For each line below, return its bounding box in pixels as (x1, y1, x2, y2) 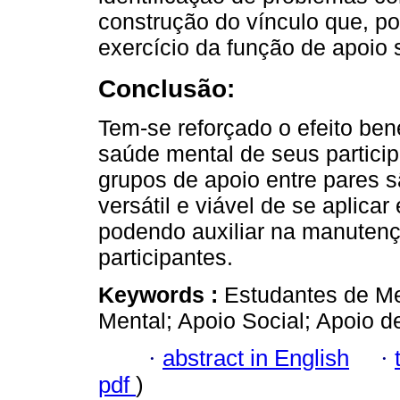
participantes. (98, 244, 233, 270)
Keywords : (98, 281, 224, 307)
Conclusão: (98, 73, 235, 103)
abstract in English (162, 346, 349, 371)
